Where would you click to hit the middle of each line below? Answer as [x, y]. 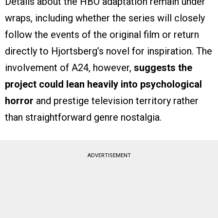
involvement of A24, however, [69, 68]
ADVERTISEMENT [109, 156]
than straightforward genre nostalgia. [83, 118]
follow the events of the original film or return [102, 35]
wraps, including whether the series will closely [105, 18]
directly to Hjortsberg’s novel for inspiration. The [109, 51]
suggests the [163, 68]
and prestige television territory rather [116, 101]
